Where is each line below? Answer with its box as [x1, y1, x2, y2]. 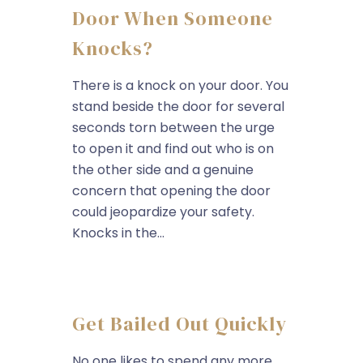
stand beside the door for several [72, 97, 284, 116]
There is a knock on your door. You [72, 76, 288, 95]
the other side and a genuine [72, 160, 254, 179]
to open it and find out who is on [72, 139, 274, 158]
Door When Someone [72, 5, 273, 32]
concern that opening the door [72, 181, 271, 200]
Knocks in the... [72, 224, 164, 242]
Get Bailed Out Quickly [72, 310, 287, 337]
